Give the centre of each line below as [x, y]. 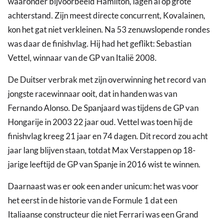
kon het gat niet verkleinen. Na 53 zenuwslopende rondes [109, 29]
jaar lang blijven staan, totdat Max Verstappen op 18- [102, 150]
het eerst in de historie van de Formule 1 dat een [92, 200]
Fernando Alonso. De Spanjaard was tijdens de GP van [103, 108]
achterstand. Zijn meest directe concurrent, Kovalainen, [107, 15]
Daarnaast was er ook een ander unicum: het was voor [103, 186]
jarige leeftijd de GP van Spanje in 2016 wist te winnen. [104, 164]
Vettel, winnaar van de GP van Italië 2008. [82, 57]
